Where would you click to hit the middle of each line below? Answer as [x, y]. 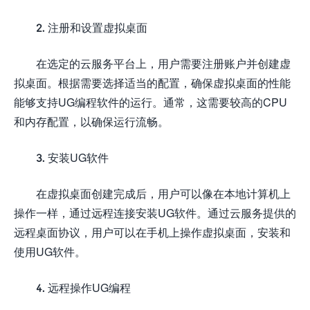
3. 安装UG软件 [72, 157]
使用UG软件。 [50, 251]
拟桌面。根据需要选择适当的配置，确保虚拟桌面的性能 [152, 82]
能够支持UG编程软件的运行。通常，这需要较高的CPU [151, 102]
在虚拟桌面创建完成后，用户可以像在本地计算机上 [163, 193]
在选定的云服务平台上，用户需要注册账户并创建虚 [163, 63]
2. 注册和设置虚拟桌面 [92, 27]
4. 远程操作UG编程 [83, 287]
